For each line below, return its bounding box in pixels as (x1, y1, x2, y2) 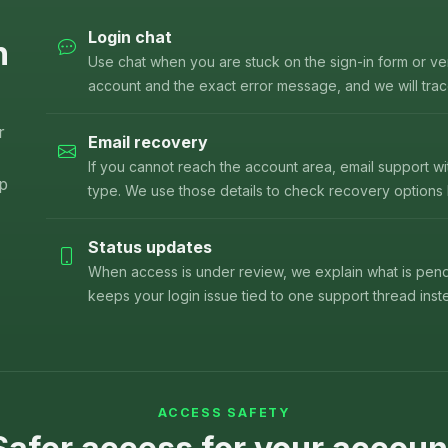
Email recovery (88, 132, 208, 153)
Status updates (88, 237, 212, 258)
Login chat (88, 27, 172, 48)
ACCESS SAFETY (158, 405, 290, 421)
